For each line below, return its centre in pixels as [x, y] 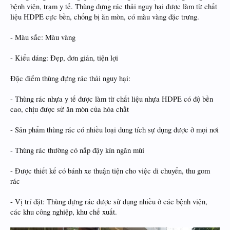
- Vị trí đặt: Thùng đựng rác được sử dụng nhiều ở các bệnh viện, [109, 202]
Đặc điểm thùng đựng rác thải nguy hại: [70, 78]
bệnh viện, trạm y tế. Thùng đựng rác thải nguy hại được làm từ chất [114, 6]
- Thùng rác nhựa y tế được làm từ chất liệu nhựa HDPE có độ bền [112, 99]
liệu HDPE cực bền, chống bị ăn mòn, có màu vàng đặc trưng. [105, 17]
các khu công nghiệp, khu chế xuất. [64, 212]
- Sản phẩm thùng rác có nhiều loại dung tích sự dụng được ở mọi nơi [114, 130]
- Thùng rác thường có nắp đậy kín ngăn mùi [77, 150]
